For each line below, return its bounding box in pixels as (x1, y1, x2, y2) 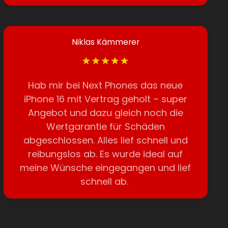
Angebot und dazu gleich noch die (27, 106, 183, 119)
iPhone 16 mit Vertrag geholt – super (23, 93, 187, 105)
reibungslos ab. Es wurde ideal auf (28, 148, 183, 160)
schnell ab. (80, 175, 131, 188)
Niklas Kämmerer (71, 36, 139, 48)
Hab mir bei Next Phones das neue (28, 79, 183, 92)
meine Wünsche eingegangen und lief (20, 161, 191, 174)
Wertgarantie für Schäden (46, 120, 165, 133)
